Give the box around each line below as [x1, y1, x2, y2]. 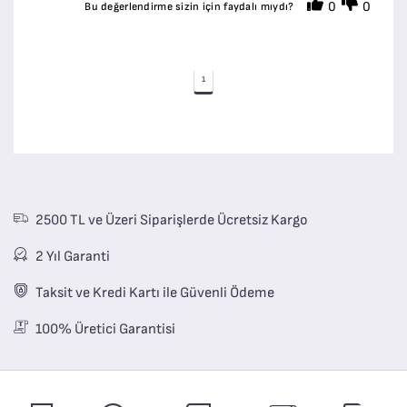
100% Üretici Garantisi [35, 320, 175, 338]
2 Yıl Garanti [35, 247, 110, 265]
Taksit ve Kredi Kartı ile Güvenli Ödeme [35, 283, 274, 302]
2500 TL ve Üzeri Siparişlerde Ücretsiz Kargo [35, 211, 308, 229]
